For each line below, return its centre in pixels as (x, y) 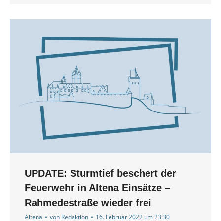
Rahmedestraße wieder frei (88, 203)
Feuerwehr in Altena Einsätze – (97, 188)
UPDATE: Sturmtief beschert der (100, 173)
